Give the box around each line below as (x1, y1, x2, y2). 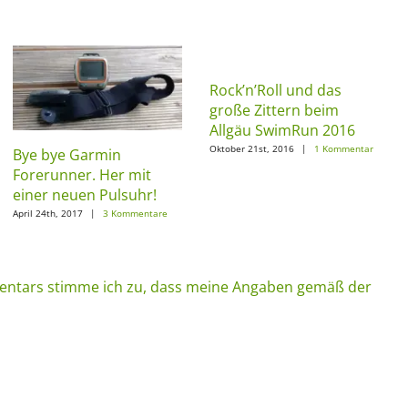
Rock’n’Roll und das (209, 79, 342, 100)
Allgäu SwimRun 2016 (209, 119, 356, 140)
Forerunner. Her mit (13, 164, 152, 185)
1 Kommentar (314, 142, 374, 156)
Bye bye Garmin (13, 144, 122, 165)
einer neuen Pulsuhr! (13, 184, 158, 205)
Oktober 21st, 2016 (209, 142, 295, 156)
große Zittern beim (209, 99, 340, 120)
